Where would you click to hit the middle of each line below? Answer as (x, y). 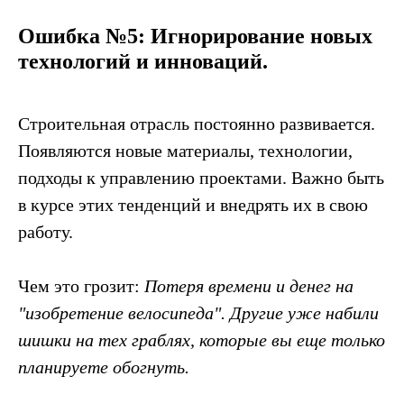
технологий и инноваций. (143, 61)
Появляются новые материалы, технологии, (185, 151)
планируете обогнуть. (104, 367)
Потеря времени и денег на (249, 286)
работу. (46, 232)
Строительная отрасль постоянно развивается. (197, 124)
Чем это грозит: (81, 286)
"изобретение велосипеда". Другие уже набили (198, 313)
